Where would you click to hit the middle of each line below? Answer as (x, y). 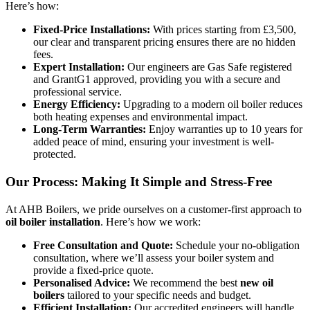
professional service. (77, 92)
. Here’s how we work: (151, 222)
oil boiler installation (53, 222)
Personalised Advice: (82, 283)
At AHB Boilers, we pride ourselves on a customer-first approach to (154, 210)
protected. (55, 154)
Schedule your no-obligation (236, 246)
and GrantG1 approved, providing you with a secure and (157, 80)
